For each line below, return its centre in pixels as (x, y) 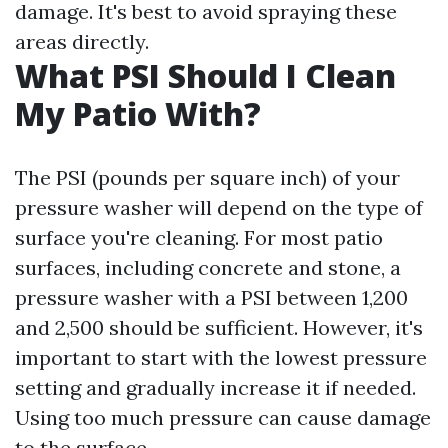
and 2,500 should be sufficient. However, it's (219, 327)
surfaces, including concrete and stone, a (208, 267)
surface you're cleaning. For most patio (199, 237)
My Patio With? (138, 113)
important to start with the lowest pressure (221, 357)
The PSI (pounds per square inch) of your (207, 177)
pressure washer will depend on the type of (219, 207)
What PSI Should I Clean (205, 75)
